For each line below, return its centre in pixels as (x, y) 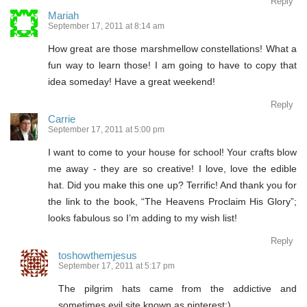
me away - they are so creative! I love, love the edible (172, 168)
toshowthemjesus (98, 255)
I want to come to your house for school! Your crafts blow (172, 152)
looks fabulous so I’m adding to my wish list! (143, 218)
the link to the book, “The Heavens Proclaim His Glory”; (172, 201)
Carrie (62, 119)
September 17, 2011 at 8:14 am (106, 26)
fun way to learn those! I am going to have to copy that (172, 65)
